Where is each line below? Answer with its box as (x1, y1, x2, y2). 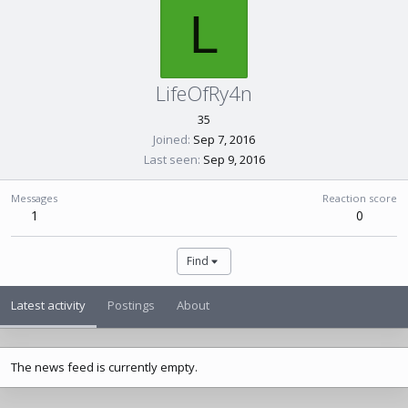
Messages (11, 191, 57, 205)
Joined (153, 131, 188, 148)
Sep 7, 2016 (193, 131, 255, 148)
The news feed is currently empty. (11, 359, 198, 375)
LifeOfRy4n (156, 79, 252, 107)
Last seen (143, 151, 198, 168)
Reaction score (322, 191, 397, 205)
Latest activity (11, 297, 86, 313)
